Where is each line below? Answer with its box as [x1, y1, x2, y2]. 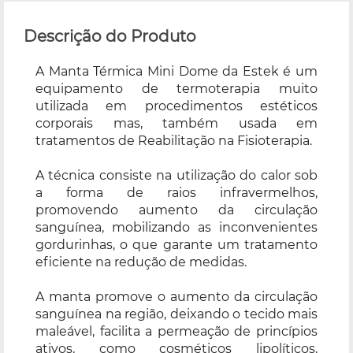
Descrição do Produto [24, 26, 196, 46]
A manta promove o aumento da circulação [35, 288, 318, 304]
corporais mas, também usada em [35, 115, 318, 131]
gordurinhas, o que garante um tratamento [35, 236, 318, 252]
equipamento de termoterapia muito [35, 80, 318, 96]
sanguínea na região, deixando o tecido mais [35, 306, 318, 321]
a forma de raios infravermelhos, [35, 184, 318, 200]
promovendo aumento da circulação [35, 202, 318, 217]
